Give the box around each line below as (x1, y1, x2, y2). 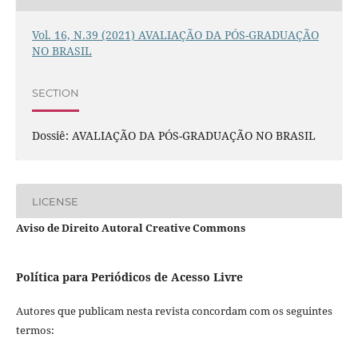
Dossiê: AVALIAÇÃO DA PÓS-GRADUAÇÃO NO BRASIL (31, 128, 316, 144)
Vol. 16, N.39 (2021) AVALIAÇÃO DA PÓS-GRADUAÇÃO (31, 27, 319, 43)
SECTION (31, 86, 79, 99)
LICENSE (31, 194, 78, 208)
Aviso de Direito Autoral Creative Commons (15, 221, 245, 236)
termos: (15, 323, 54, 338)
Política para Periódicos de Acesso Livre (15, 269, 243, 285)
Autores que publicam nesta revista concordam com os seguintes (15, 304, 332, 319)
